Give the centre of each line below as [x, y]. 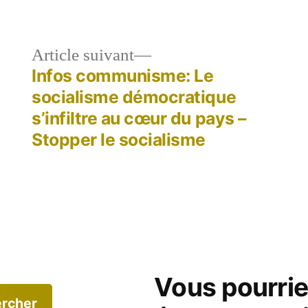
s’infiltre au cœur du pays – [139, 118]
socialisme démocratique [134, 97]
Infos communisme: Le [123, 76]
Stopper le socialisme [119, 140]
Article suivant [83, 55]
